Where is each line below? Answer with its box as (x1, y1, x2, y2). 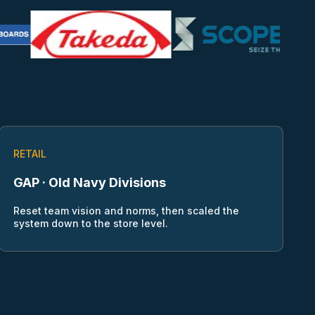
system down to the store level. (13, 217, 169, 230)
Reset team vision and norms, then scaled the (13, 205, 240, 217)
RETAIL (13, 148, 47, 160)
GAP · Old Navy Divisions (13, 175, 167, 191)
